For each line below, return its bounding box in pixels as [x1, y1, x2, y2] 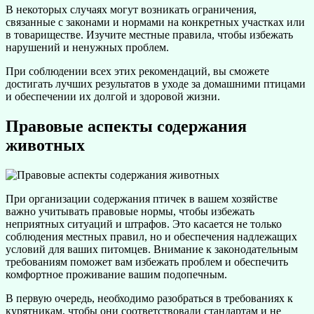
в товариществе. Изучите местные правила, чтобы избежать [6, 28, 293, 41]
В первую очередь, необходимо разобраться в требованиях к [6, 292, 293, 304]
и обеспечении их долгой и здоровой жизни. [6, 90, 220, 102]
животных [6, 135, 85, 154]
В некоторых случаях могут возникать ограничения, [6, 3, 257, 15]
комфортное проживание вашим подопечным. [6, 268, 227, 280]
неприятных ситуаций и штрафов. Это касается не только [6, 217, 282, 230]
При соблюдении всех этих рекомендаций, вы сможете [6, 64, 269, 77]
